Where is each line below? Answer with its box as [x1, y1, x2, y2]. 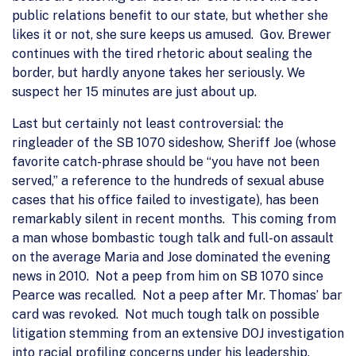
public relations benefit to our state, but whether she [12, 7, 328, 23]
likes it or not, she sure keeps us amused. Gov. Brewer [12, 26, 331, 42]
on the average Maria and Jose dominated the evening [12, 249, 331, 265]
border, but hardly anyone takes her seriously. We [12, 64, 305, 80]
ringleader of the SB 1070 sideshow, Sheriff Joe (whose [12, 134, 336, 150]
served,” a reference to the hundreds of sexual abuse [12, 172, 324, 188]
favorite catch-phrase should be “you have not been [12, 153, 319, 169]
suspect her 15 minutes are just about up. [12, 83, 257, 99]
